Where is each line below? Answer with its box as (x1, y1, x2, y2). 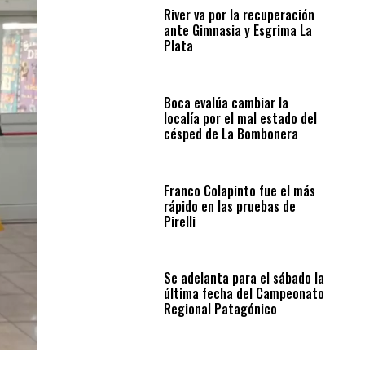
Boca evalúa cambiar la (163, 92, 288, 112)
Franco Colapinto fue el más (163, 180, 315, 200)
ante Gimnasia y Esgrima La (163, 20, 312, 40)
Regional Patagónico (163, 299, 277, 319)
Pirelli (163, 211, 196, 231)
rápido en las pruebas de (163, 196, 296, 216)
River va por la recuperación (163, 5, 314, 24)
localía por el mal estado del (163, 108, 317, 128)
